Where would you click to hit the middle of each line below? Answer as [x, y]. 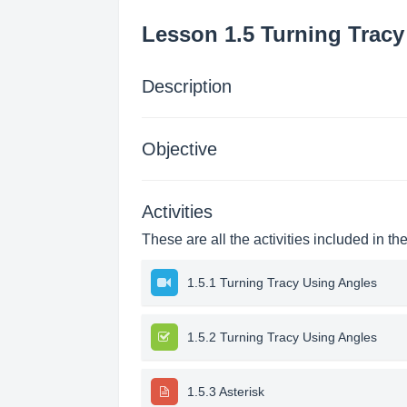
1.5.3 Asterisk [225, 392]
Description [186, 86]
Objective [179, 149]
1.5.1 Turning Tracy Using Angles [282, 283]
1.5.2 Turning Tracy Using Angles [282, 337]
